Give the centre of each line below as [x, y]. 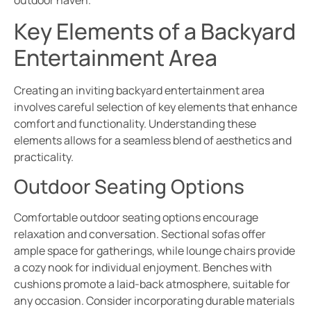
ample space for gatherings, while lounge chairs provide [154, 251]
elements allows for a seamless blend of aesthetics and [153, 140]
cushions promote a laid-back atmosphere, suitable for [152, 284]
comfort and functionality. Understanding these [135, 123]
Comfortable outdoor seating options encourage [136, 218]
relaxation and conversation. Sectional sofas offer [140, 234]
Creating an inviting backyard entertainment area [139, 90]
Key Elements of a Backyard [155, 31]
